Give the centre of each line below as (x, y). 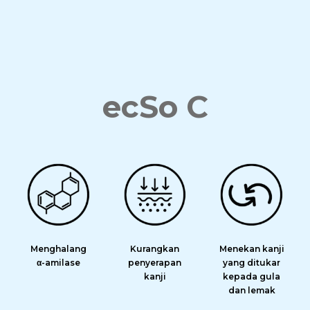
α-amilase (58, 262)
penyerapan (155, 262)
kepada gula (252, 276)
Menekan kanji (252, 248)
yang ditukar (252, 262)
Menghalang (58, 248)
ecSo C (155, 106)
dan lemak (252, 290)
